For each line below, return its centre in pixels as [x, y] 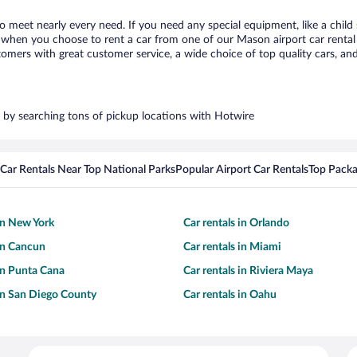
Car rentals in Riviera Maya [248, 271]
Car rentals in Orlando [236, 223]
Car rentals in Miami [232, 247]
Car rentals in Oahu [230, 295]
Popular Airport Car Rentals [242, 170]
